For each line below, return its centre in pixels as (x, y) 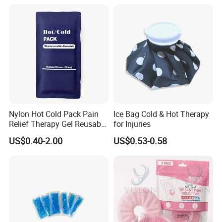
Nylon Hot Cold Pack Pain (54, 114)
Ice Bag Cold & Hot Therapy (161, 114)
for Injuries (132, 124)
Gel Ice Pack (30, 134)
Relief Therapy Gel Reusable (58, 124)
